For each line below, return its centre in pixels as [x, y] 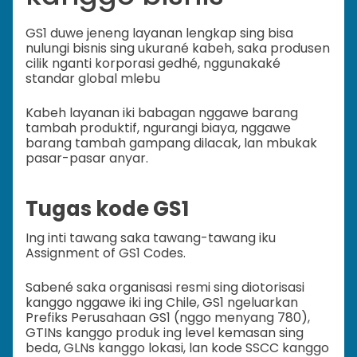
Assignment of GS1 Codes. [106, 253]
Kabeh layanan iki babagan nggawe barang [162, 113]
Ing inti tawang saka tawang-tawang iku [151, 238]
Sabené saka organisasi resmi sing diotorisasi [165, 288]
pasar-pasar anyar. [87, 159]
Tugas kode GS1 [107, 208]
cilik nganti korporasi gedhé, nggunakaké [153, 64]
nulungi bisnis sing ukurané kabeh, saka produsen [178, 49]
